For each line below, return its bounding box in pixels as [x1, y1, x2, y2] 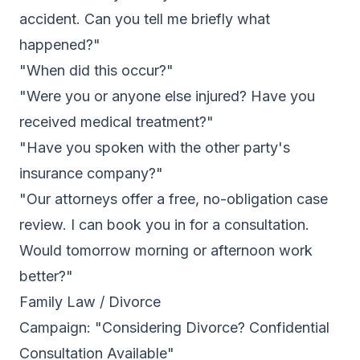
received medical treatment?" [19, 113, 214, 130]
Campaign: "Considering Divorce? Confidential [19, 319, 329, 336]
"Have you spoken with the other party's [19, 139, 290, 156]
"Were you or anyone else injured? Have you [19, 88, 315, 104]
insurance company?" [19, 165, 163, 182]
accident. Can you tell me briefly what [19, 10, 270, 27]
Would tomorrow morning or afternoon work [19, 242, 313, 259]
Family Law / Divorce [19, 293, 161, 310]
